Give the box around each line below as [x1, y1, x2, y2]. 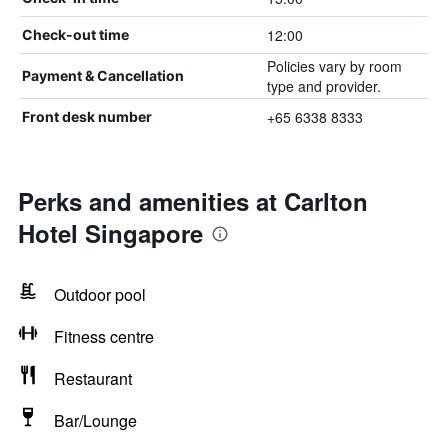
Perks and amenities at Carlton [18, 184, 368, 218]
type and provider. [266, 76, 381, 96]
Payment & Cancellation [22, 67, 184, 84]
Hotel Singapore [18, 216, 203, 250]
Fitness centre [54, 325, 154, 348]
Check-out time [22, 26, 129, 43]
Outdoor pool [54, 283, 146, 306]
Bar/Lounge [54, 409, 137, 432]
